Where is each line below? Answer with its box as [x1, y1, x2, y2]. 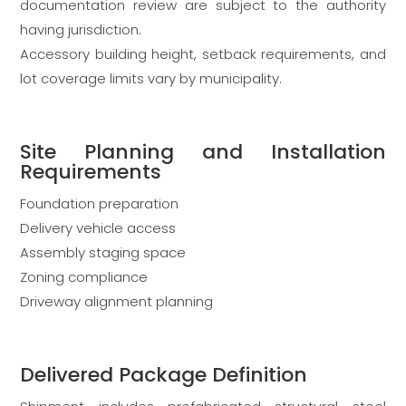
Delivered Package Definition [20, 361, 308, 390]
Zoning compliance [20, 267, 149, 287]
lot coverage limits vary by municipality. [20, 69, 283, 89]
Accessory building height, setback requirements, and [20, 44, 386, 64]
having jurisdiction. [20, 20, 142, 40]
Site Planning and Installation [20, 138, 386, 167]
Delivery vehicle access [20, 218, 177, 238]
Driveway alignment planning [20, 292, 214, 312]
